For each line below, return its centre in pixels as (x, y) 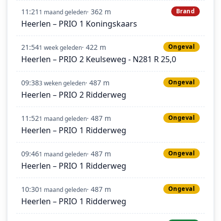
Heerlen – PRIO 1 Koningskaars (79, 23)
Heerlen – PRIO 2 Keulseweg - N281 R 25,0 (99, 59)
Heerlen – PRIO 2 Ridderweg (74, 94)
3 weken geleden (62, 83)
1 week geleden (60, 47)
